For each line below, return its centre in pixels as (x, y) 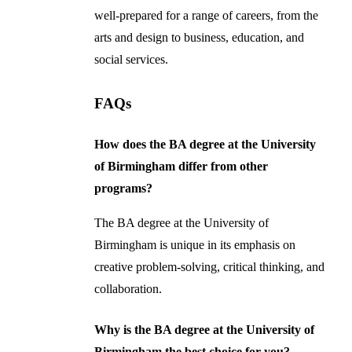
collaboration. (128, 288)
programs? (123, 188)
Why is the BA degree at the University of (204, 329)
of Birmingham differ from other (181, 166)
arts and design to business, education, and (199, 37)
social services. (131, 59)
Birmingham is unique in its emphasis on (194, 244)
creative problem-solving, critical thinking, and (209, 266)
